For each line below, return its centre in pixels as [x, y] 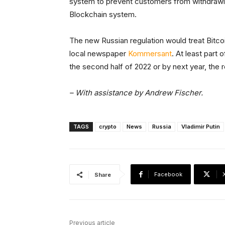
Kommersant [150, 54]
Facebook [168, 175]
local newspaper [99, 54]
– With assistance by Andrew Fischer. [136, 93]
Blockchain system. [103, 15]
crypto [108, 127]
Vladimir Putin [201, 127]
